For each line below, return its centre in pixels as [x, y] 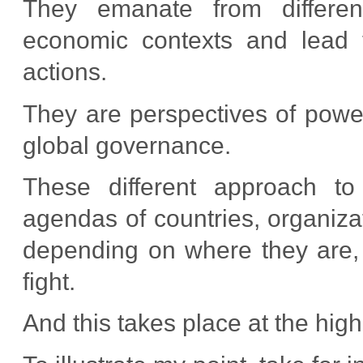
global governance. [127, 145]
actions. [65, 72]
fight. [49, 282]
